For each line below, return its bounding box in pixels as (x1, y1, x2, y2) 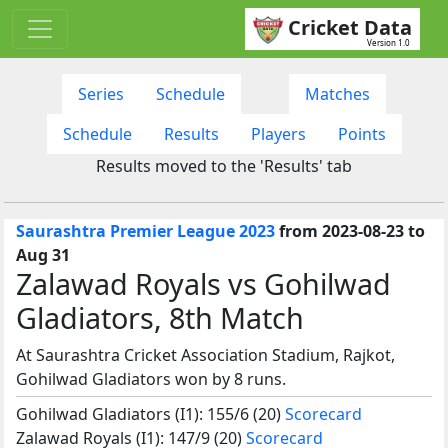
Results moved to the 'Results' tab (96, 154, 352, 177)
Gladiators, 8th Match (16, 297, 304, 337)
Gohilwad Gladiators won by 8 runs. (16, 367, 286, 390)
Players (250, 122, 306, 145)
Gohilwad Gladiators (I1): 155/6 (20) (16, 402, 285, 425)
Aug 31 (16, 243, 70, 266)
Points (337, 122, 386, 145)
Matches (305, 82, 370, 105)
